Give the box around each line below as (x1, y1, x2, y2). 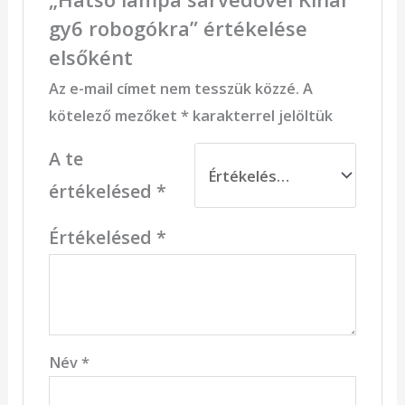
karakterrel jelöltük (188, 105, 333, 127)
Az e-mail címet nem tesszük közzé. (48, 78, 299, 99)
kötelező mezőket (48, 105, 181, 127)
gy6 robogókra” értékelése (48, 14, 307, 42)
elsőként (48, 43, 133, 71)
